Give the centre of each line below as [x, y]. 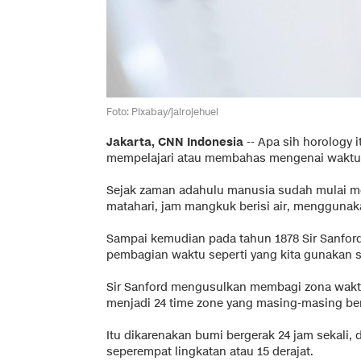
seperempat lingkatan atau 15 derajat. [210, 351]
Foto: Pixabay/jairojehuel [162, 111]
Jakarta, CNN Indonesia [175, 142]
